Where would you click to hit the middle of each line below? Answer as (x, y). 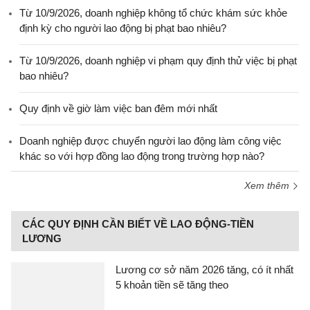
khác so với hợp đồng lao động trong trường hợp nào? (142, 156)
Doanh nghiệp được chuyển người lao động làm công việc (151, 141)
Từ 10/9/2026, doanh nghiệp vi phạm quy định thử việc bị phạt (158, 61)
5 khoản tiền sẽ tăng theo (172, 285)
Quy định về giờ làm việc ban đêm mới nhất (118, 108)
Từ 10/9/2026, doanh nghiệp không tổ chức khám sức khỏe (153, 13)
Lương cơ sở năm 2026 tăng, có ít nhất (204, 270)
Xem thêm (268, 185)
